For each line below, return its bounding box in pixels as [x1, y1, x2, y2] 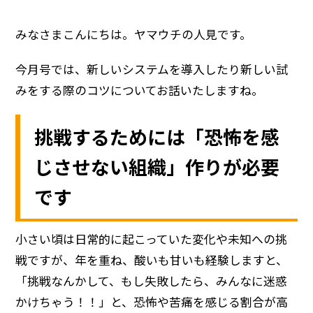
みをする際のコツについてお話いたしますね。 [15, 82, 264, 99]
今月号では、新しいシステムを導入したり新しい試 [15, 61, 289, 78]
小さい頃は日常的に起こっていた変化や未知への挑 [15, 231, 288, 248]
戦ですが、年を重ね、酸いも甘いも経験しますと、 [15, 252, 289, 269]
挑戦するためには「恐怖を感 [34, 123, 280, 151]
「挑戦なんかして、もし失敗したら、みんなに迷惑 [15, 272, 288, 290]
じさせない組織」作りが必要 [34, 153, 280, 181]
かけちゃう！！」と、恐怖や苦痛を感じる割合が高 [15, 293, 289, 311]
